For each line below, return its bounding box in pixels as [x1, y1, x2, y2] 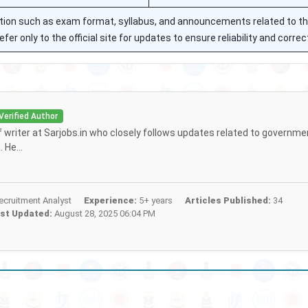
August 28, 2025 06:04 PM [52, 208, 155, 219]
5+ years [136, 195, 173, 206]
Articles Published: [184, 195, 271, 206]
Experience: [83, 195, 137, 206]
